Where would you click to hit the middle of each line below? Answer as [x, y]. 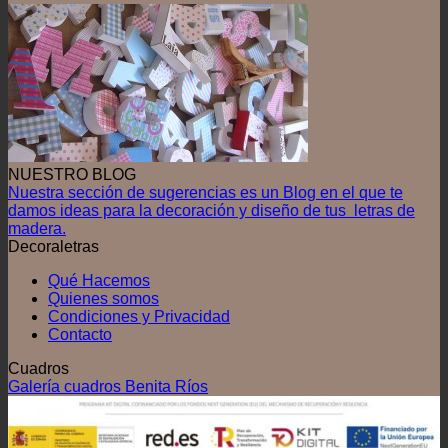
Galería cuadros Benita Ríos [108, 387]
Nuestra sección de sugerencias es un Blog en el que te [205, 193]
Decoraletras [53, 247]
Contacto [80, 335]
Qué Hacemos [99, 281]
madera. [37, 229]
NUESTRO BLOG [72, 175]
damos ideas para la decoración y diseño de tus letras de [211, 211]
